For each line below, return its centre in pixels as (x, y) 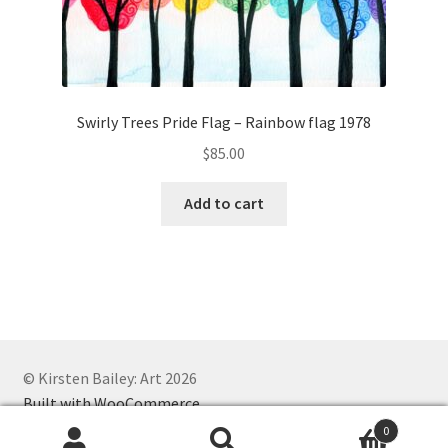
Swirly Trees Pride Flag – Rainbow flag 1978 (224, 121)
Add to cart (224, 203)
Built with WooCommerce (111, 402)
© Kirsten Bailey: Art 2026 (109, 377)
